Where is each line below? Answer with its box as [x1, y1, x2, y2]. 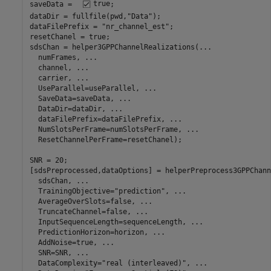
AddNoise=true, [29, 238, 102, 247]
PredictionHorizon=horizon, [29, 227, 152, 237]
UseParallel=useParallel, [29, 83, 144, 93]
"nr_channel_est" [101, 22, 169, 31]
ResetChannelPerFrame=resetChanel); [29, 135, 182, 144]
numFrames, [29, 53, 85, 62]
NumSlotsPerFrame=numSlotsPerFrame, [29, 125, 186, 134]
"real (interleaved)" [101, 258, 186, 267]
